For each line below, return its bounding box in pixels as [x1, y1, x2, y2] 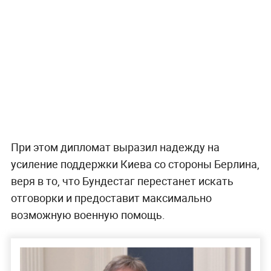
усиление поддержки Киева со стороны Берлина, [10, 156, 260, 171]
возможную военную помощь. [10, 207, 165, 222]
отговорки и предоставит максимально [10, 190, 212, 205]
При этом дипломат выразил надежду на [10, 139, 220, 154]
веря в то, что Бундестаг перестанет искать [10, 173, 233, 188]
